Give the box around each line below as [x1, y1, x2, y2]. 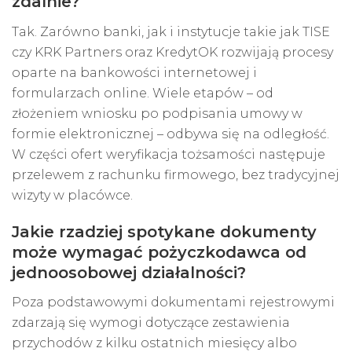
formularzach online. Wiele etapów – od [12, 85, 273, 101]
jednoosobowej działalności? [12, 262, 246, 282]
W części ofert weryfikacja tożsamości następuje [12, 146, 325, 162]
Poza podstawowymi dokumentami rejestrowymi [12, 295, 335, 310]
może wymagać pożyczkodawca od [12, 242, 306, 262]
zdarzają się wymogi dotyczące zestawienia [12, 315, 290, 331]
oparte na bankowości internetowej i [12, 64, 257, 80]
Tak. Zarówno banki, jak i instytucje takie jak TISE [12, 24, 330, 39]
